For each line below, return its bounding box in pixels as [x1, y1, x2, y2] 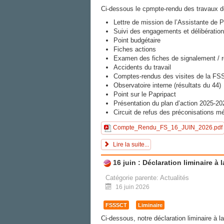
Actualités [160, 173, 189, 181]
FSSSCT [105, 201, 127, 208]
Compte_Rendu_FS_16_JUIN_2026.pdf [113, 124, 222, 131]
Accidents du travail [113, 63, 171, 71]
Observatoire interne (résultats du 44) [113, 81, 221, 89]
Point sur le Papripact [113, 90, 176, 98]
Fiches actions [113, 45, 156, 53]
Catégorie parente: [105, 173, 160, 181]
